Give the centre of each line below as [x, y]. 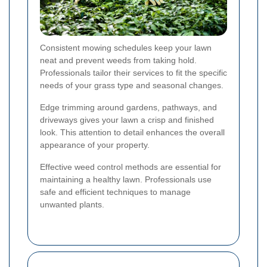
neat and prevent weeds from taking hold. [118, 60]
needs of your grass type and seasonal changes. [132, 86]
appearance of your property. [95, 145]
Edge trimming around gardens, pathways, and [128, 108]
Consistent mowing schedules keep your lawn [126, 48]
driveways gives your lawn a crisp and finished [127, 120]
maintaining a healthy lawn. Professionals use [126, 180]
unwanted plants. [72, 205]
